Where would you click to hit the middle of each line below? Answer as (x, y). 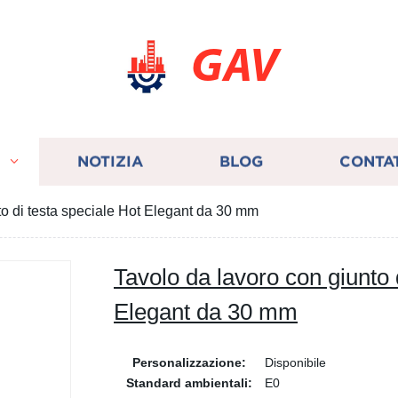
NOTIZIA (110, 162)
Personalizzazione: (189, 362)
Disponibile (295, 362)
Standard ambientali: (189, 383)
